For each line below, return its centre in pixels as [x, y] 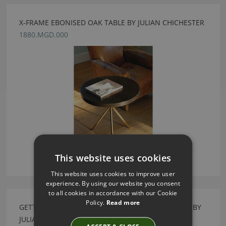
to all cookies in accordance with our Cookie [113, 192]
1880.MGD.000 [43, 35]
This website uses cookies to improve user [113, 173]
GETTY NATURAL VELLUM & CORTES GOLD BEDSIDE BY [110, 207]
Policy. [96, 202]
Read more [123, 202]
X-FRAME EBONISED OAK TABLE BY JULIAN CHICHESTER [111, 23]
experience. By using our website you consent [113, 183]
